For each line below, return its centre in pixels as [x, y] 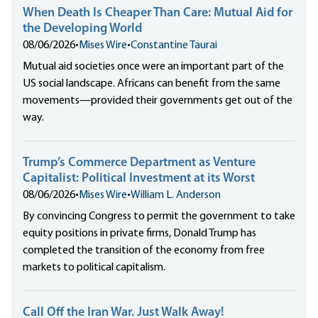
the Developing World [82, 29]
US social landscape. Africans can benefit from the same [152, 84]
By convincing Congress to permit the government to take [159, 217]
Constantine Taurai [174, 46]
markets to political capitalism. [94, 268]
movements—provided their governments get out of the [158, 101]
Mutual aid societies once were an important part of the [153, 67]
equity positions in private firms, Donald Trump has [139, 234]
